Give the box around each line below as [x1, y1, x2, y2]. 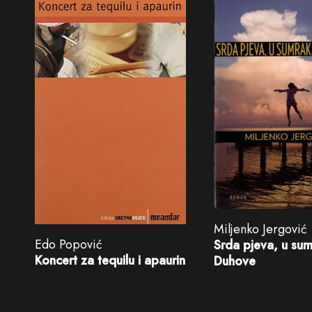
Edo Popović [35, 235, 102, 254]
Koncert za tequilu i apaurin [35, 251, 185, 270]
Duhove [213, 252, 256, 271]
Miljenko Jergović [213, 220, 307, 239]
